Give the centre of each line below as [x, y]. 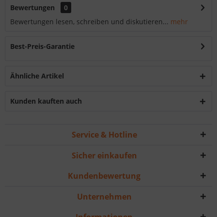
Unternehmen [104, 197]
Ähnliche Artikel [37, 76]
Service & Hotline [104, 135]
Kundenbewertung [104, 176]
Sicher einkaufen [104, 156]
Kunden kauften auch [46, 101]
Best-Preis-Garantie [42, 46]
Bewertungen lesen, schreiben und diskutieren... [89, 22]
